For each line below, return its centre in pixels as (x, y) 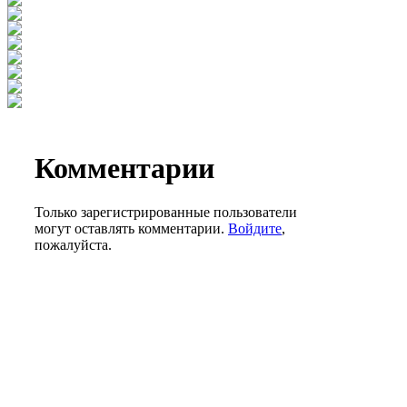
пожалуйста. (73, 245)
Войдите (255, 229)
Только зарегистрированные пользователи (166, 213)
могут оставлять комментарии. (131, 229)
